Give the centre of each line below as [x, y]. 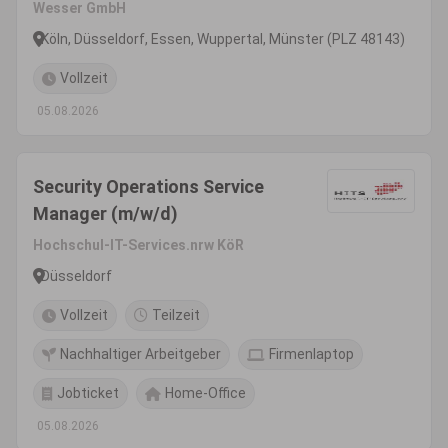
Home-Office [205, 393]
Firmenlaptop [311, 354]
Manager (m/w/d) [105, 213]
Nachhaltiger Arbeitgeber [140, 354]
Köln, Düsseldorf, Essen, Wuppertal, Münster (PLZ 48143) [223, 38]
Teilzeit [176, 315]
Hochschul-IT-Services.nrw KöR [138, 245]
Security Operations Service [148, 186]
